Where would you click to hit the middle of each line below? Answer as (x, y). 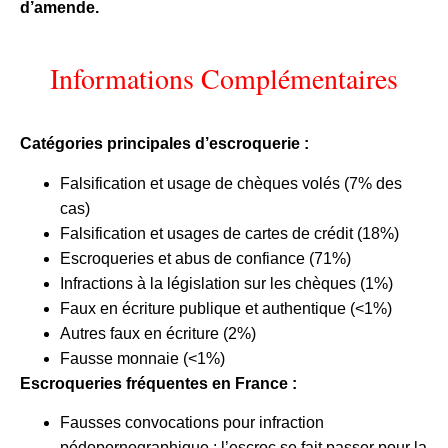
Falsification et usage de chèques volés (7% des (231, 183)
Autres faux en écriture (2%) (158, 333)
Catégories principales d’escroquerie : (166, 144)
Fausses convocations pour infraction (192, 422)
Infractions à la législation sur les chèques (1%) (226, 283)
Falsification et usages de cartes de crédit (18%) (229, 233)
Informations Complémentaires (224, 78)
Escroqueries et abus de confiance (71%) (205, 258)
